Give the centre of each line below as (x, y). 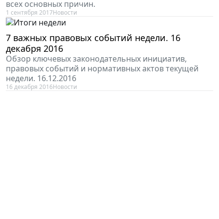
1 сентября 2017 (29, 13)
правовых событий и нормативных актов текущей (102, 69)
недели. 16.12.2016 (41, 78)
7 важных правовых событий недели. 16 (93, 38)
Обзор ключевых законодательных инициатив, (96, 59)
